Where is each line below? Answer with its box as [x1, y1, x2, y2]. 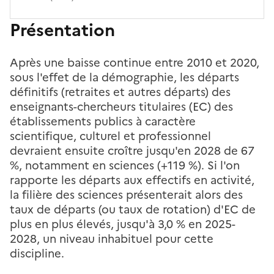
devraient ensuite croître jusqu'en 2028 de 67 [10, 143, 254, 160]
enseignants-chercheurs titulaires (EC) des [10, 98, 233, 116]
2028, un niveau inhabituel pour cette [10, 231, 213, 248]
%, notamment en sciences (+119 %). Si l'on [10, 157, 240, 174]
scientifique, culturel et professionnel [10, 128, 211, 145]
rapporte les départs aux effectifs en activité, [10, 172, 254, 189]
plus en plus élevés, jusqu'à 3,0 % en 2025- [10, 216, 235, 233]
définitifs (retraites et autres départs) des [10, 84, 231, 101]
